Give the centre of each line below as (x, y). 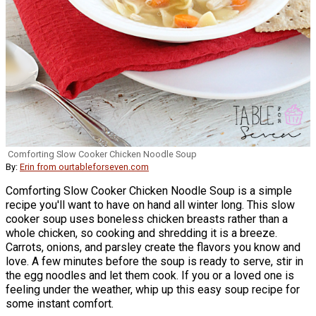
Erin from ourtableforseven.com (84, 166)
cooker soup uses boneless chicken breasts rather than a (147, 219)
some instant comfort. (60, 303)
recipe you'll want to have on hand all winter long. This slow (150, 205)
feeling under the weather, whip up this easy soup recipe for (153, 289)
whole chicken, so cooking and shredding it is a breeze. (141, 233)
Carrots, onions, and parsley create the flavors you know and (153, 247)
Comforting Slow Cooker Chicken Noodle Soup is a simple (149, 190)
